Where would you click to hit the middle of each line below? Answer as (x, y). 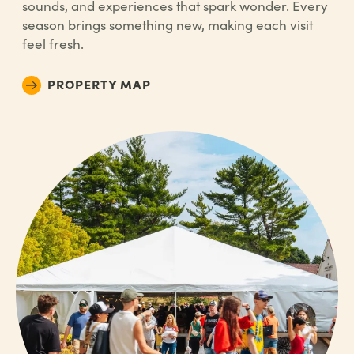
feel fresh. (53, 44)
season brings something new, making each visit (168, 25)
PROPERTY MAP (99, 84)
